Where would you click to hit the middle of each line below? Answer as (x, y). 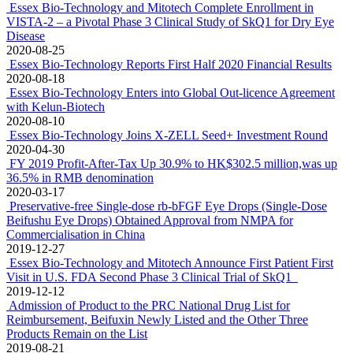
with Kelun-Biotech (56, 107)
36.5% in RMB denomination (80, 178)
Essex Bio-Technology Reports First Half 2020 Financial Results (171, 64)
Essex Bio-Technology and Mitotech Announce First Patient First (171, 263)
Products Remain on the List (77, 334)
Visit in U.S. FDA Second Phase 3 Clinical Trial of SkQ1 (152, 277)
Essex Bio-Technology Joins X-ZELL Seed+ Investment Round (169, 135)
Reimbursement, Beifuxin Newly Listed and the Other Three (157, 320)
